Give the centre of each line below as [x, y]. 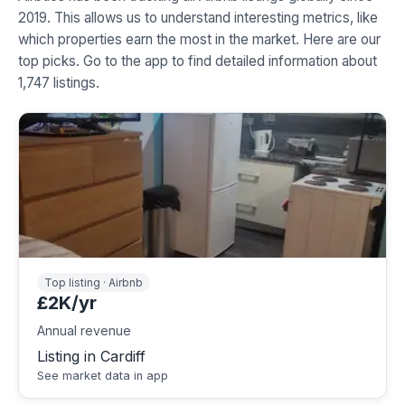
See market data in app [103, 376]
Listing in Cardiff [91, 357]
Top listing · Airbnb [94, 283]
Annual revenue [84, 331]
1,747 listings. [59, 83]
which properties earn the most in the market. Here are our [199, 40]
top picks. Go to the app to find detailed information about [198, 61]
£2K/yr [67, 303]
